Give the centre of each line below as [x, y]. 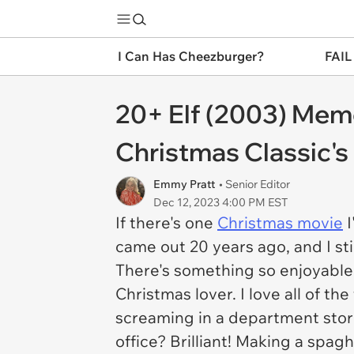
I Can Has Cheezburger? [191, 56]
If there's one [166, 222]
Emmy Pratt [184, 184]
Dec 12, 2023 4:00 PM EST [220, 202]
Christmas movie [280, 222]
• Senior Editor [254, 184]
